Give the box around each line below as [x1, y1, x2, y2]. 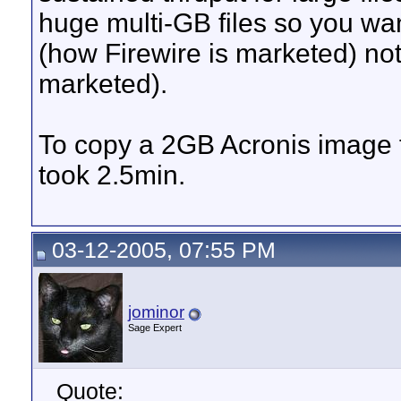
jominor [128, 303, 184, 321]
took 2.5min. [38, 160, 185, 190]
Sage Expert [128, 322, 182, 333]
